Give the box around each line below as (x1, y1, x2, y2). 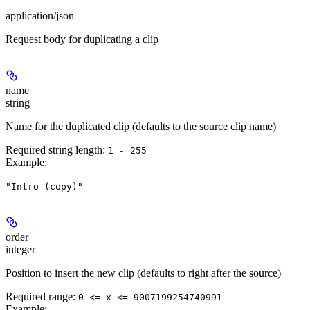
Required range (6, 291, 73, 303)
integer (6, 244, 35, 256)
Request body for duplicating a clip (6, 33, 158, 46)
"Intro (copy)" (6, 181, 83, 192)
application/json (6, 10, 74, 22)
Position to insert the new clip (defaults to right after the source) (6, 267, 281, 280)
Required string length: (6, 144, 108, 156)
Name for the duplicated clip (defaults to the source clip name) (6, 120, 276, 133)
